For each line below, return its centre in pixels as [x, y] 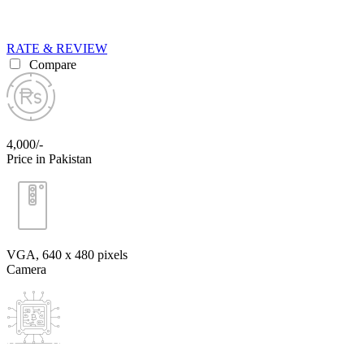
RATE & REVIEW [57, 48]
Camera [26, 269]
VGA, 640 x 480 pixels [67, 254]
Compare [51, 64]
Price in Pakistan [49, 158]
